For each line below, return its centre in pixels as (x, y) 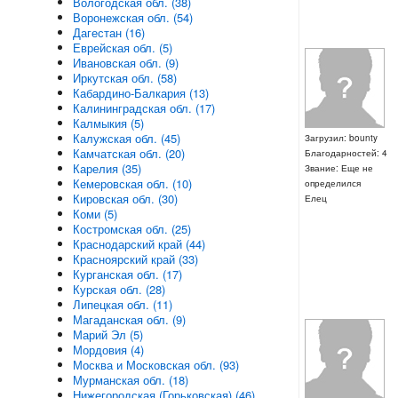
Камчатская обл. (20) (128, 153)
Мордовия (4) (108, 350)
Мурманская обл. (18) (130, 380)
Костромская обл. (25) (131, 229)
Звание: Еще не (338, 168)
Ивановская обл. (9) (125, 63)
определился (332, 183)
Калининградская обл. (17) (143, 108)
